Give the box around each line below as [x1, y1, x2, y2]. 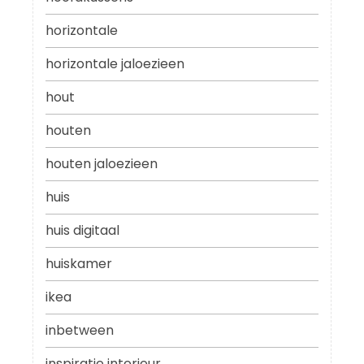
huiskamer [45, 254, 112, 274]
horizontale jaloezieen [45, 54, 184, 74]
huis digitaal [45, 221, 119, 240]
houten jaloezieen [45, 154, 158, 174]
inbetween [45, 321, 114, 340]
